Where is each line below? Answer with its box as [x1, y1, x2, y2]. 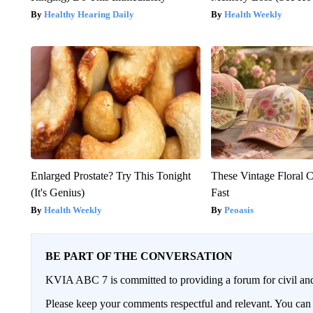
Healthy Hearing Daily [43, 9, 134, 20]
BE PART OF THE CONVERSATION [45, 250, 233, 263]
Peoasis [224, 205, 254, 216]
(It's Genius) [30, 187, 85, 199]
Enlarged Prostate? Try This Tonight [30, 170, 191, 182]
